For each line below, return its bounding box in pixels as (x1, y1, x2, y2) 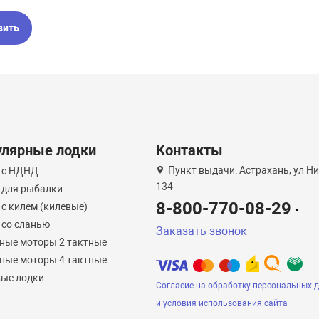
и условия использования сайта (155, 298, 288, 308)
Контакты (155, 142, 223, 159)
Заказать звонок (155, 224, 247, 238)
